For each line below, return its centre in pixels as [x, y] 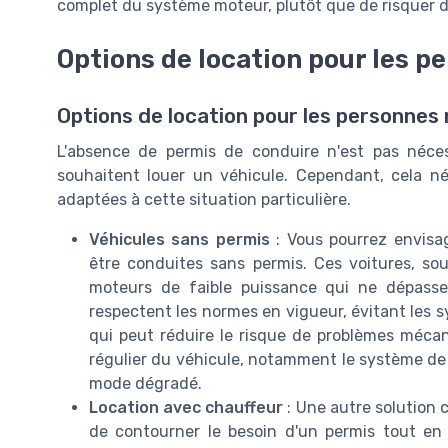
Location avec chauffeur [186, 407]
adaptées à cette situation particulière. [204, 199]
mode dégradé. [145, 383]
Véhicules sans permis [179, 239]
